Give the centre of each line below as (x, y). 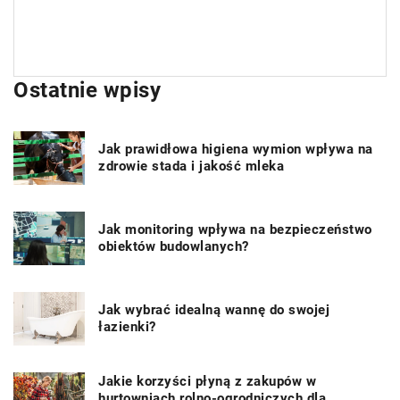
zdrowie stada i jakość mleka (191, 166)
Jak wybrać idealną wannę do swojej (214, 309)
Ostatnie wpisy (87, 90)
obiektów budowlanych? (174, 246)
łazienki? (127, 326)
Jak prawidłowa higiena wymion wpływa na (236, 149)
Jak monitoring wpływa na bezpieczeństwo (235, 229)
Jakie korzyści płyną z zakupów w (207, 382)
